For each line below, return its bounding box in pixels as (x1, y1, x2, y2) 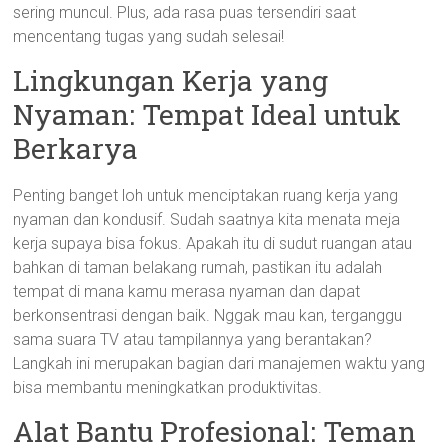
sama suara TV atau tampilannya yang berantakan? (13, 330, 373, 349)
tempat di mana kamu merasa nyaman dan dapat (13, 282, 361, 301)
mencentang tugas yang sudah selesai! (13, 27, 285, 46)
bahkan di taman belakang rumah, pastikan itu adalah (13, 258, 383, 277)
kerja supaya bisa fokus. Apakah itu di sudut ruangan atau (13, 234, 413, 253)
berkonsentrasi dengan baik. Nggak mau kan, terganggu (13, 306, 403, 325)
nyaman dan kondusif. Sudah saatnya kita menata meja (13, 210, 401, 229)
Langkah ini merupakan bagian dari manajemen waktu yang (13, 354, 426, 373)
